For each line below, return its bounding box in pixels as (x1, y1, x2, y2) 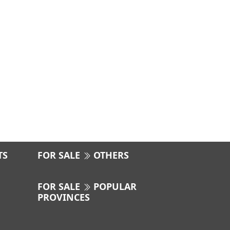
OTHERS (91, 149, 129, 161)
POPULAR (91, 180, 137, 193)
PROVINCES (37, 191, 90, 203)
